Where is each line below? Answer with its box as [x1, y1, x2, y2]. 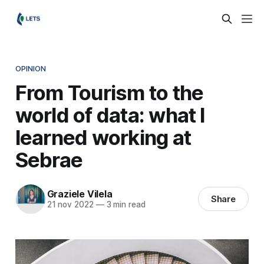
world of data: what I [15, 102, 206, 127]
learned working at [15, 124, 192, 150]
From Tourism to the [15, 80, 204, 105]
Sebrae [15, 147, 83, 172]
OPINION [15, 63, 47, 73]
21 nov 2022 [47, 200, 94, 210]
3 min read [104, 200, 146, 210]
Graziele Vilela [47, 188, 113, 200]
